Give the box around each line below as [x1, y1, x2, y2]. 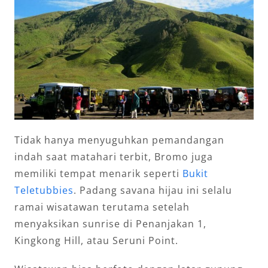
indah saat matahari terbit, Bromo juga [14, 150, 213, 164]
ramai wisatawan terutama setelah [14, 200, 190, 214]
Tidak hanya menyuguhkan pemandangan [14, 133, 224, 147]
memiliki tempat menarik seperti [14, 167, 182, 181]
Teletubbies [14, 184, 74, 197]
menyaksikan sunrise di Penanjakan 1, [14, 217, 206, 231]
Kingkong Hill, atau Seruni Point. [14, 234, 178, 248]
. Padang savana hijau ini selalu [74, 184, 232, 197]
